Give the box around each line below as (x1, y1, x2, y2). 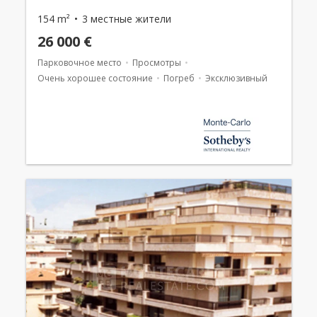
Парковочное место (37, 56, 122, 69)
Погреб (163, 71, 195, 84)
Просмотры (132, 56, 181, 69)
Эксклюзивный (204, 71, 267, 84)
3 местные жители (81, 11, 171, 25)
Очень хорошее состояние (37, 71, 153, 84)
